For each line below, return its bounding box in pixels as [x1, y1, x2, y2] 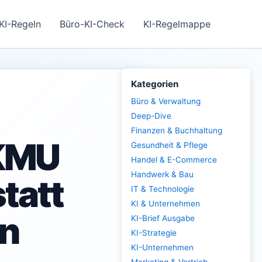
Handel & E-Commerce [131, 155, 217, 164]
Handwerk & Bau [131, 170, 194, 179]
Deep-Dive [131, 111, 171, 120]
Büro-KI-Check [60, 18, 125, 30]
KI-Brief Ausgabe [131, 213, 195, 223]
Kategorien [131, 78, 178, 89]
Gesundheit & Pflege [131, 140, 208, 150]
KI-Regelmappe [143, 18, 211, 30]
